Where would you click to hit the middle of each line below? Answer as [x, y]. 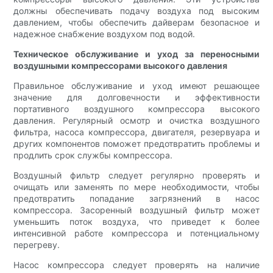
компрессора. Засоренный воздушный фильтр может [136, 210]
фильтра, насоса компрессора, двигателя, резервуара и [136, 132]
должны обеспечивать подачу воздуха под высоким [136, 11]
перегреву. [37, 245]
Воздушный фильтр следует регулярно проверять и [136, 175]
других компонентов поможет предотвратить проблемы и [136, 144]
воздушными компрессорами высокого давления [121, 66]
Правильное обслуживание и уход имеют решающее [136, 86]
